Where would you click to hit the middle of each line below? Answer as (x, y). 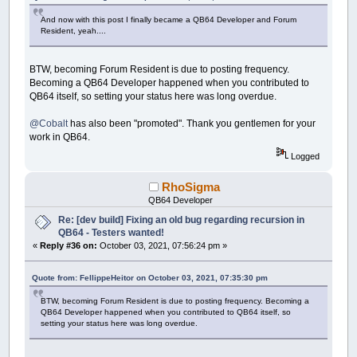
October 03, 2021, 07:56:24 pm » (163, 246)
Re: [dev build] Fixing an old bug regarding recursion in (182, 220)
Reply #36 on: (69, 246)
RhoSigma (190, 187)
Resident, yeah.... (74, 30)
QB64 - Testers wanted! (112, 233)
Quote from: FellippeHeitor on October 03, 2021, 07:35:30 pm (150, 278)
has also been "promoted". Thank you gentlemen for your (192, 123)
